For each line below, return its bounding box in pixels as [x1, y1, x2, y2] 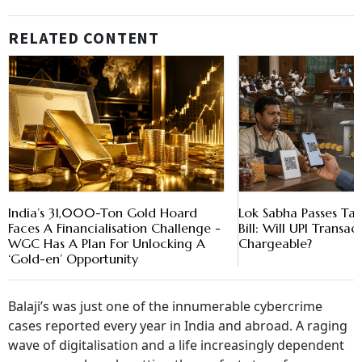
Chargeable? [238, 235, 313, 251]
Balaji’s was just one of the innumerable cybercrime [8, 297, 322, 315]
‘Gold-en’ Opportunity [8, 250, 138, 267]
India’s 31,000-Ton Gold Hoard [8, 204, 197, 221]
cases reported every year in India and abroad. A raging [8, 317, 347, 335]
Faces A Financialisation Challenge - [8, 220, 221, 236]
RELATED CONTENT [8, 27, 160, 50]
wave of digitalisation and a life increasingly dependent [8, 336, 344, 354]
